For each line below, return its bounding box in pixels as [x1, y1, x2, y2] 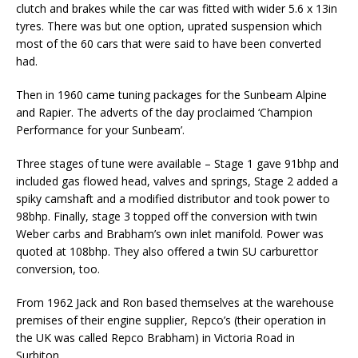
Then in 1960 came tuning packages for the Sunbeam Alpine [16, 87, 327, 103]
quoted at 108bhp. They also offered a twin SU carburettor [16, 244, 318, 260]
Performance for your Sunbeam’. [16, 122, 185, 138]
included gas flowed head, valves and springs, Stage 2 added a [16, 173, 338, 189]
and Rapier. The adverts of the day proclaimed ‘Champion [16, 105, 312, 121]
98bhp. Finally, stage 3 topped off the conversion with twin [16, 209, 317, 225]
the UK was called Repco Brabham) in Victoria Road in [16, 330, 295, 346]
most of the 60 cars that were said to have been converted [16, 36, 321, 52]
